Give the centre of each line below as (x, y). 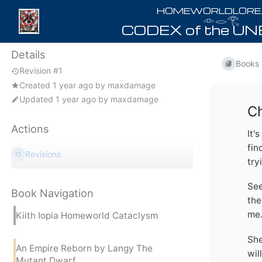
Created (36, 85)
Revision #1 (41, 71)
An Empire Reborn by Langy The (84, 248)
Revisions (43, 154)
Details (28, 55)
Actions (30, 128)
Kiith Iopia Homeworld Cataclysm (87, 216)
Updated (37, 99)
